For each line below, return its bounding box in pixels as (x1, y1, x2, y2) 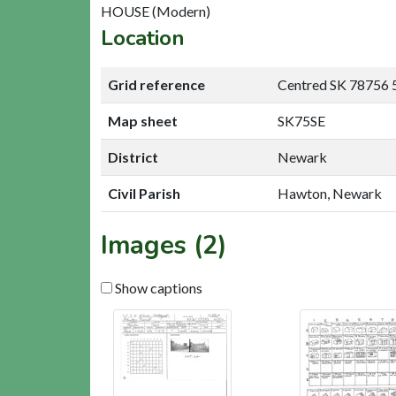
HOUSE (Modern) (101, 2, 210, 19)
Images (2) (101, 227, 227, 263)
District (108, 148, 158, 165)
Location (101, 23, 185, 52)
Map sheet (108, 111, 178, 129)
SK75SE (278, 111, 325, 129)
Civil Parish (108, 184, 180, 202)
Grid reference (108, 75, 205, 93)
